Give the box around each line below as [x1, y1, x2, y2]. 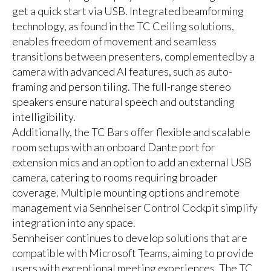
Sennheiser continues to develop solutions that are [11, 231, 247, 245]
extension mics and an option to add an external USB [11, 155, 252, 169]
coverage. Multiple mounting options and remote [11, 186, 240, 200]
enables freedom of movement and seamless [11, 34, 217, 48]
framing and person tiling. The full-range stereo [11, 80, 231, 94]
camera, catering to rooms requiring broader [11, 171, 218, 184]
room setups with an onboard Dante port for [11, 140, 215, 154]
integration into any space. [11, 216, 135, 230]
